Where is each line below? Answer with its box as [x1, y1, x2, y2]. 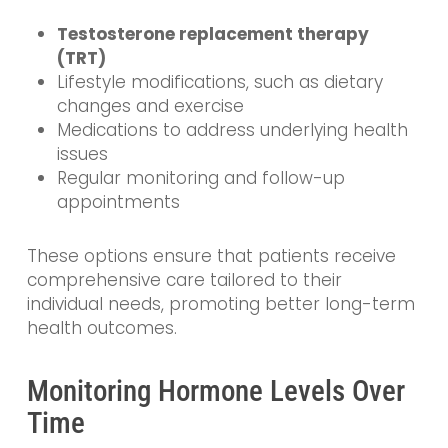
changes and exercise [56, 93, 244, 118]
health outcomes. [26, 315, 177, 340]
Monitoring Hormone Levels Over [26, 374, 405, 409]
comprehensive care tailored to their [26, 267, 342, 292]
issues [56, 141, 108, 166]
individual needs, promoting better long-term [26, 291, 415, 316]
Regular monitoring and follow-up [56, 165, 345, 190]
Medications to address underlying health [56, 117, 408, 142]
